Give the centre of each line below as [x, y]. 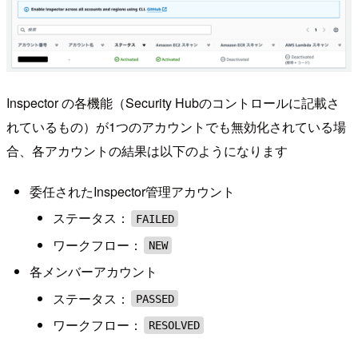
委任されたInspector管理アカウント [132, 192]
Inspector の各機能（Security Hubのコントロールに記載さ [173, 102]
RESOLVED [174, 325]
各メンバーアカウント [93, 272]
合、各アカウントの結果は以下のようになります [147, 150]
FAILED [155, 219]
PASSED [155, 298]
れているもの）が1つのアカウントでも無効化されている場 [176, 126]
